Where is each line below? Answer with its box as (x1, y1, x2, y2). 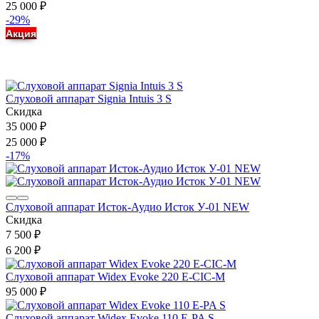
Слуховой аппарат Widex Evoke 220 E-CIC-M (6, 270, 225, 283)
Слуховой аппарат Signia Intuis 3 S (6, 92, 172, 105)
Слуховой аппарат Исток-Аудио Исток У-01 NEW (6, 200, 249, 213)
